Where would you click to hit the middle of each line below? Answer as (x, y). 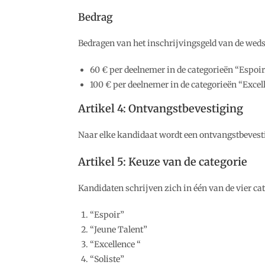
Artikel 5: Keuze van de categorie (163, 162)
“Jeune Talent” (119, 230)
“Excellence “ (115, 244)
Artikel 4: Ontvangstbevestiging (161, 109)
